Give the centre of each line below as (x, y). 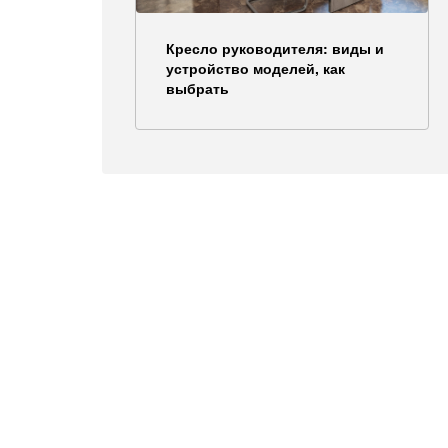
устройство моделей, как (255, 67)
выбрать (197, 87)
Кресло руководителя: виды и (275, 47)
